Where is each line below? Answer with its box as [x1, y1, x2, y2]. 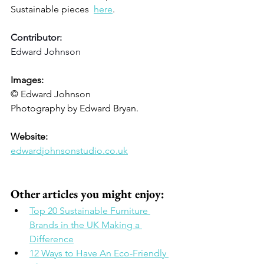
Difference [29, 233, 74, 245]
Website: [11, 130, 50, 142]
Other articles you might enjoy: [11, 186, 167, 202]
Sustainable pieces [11, 3, 94, 15]
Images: [11, 74, 46, 85]
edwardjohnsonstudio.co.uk [11, 144, 128, 156]
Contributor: [11, 31, 64, 43]
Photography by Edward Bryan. [11, 102, 138, 114]
